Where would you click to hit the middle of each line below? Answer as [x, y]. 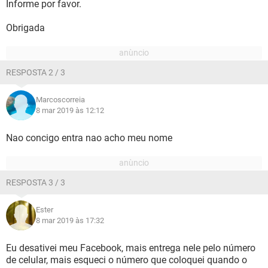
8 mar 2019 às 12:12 [70, 110]
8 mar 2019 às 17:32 [70, 220]
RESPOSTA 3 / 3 [36, 182]
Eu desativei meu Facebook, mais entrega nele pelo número [131, 248]
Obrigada [25, 28]
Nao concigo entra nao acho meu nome [89, 138]
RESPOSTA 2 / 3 [36, 72]
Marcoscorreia [60, 100]
